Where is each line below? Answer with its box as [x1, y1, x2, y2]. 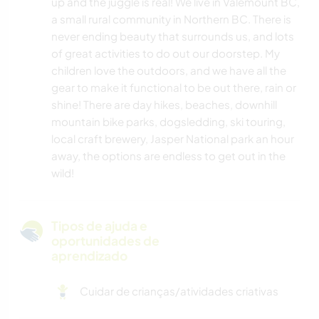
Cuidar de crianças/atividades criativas [80, 284, 278, 298]
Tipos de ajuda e [51, 218, 147, 234]
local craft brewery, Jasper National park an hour [51, 132, 294, 146]
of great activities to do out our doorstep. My [51, 46, 280, 61]
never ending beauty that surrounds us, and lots [51, 29, 294, 43]
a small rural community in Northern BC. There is [51, 12, 291, 26]
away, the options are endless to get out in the [51, 149, 286, 163]
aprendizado [51, 248, 127, 264]
